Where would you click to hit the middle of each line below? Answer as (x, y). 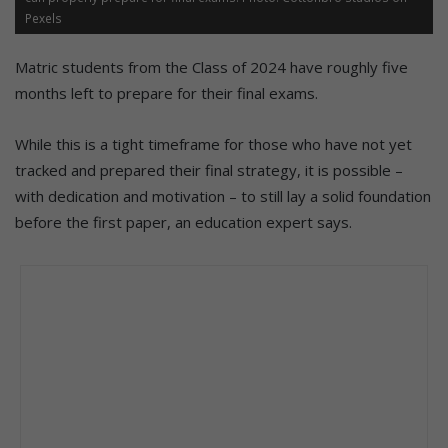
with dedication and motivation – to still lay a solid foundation (223, 196)
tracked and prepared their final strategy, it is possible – (209, 170)
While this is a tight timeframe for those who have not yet (213, 144)
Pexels (43, 18)
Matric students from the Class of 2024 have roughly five (211, 67)
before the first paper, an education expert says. (183, 222)
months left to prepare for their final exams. (166, 93)
